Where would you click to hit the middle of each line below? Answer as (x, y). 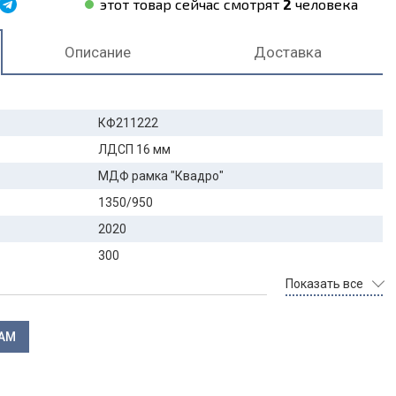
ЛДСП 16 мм (134, 149)
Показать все (324, 284)
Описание (98, 52)
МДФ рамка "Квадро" (160, 176)
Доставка (288, 52)
